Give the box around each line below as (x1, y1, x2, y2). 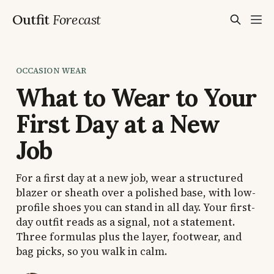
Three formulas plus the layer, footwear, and (15, 229, 242, 244)
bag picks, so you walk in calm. (15, 243, 168, 259)
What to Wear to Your (15, 81, 257, 113)
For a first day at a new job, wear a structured (15, 170, 243, 185)
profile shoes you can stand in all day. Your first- (15, 199, 255, 215)
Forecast (53, 11, 101, 28)
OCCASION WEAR (15, 65, 87, 76)
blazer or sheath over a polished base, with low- (15, 185, 256, 200)
